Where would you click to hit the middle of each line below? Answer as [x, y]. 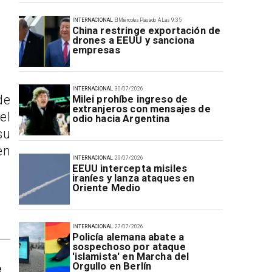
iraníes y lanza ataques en [133, 178]
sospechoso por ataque [129, 247]
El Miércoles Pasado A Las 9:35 [148, 20]
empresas [96, 50]
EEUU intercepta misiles [130, 168]
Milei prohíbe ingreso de [130, 100]
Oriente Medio [106, 188]
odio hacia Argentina [121, 119]
